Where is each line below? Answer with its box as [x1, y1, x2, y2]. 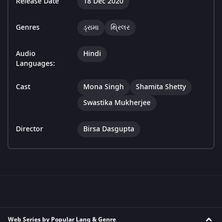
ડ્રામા [83, 22, 99, 33]
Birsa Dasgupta [83, 124, 134, 135]
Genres [16, 22, 40, 33]
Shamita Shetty [136, 82, 186, 93]
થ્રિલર [111, 22, 130, 33]
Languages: [16, 58, 55, 69]
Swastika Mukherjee [83, 98, 151, 109]
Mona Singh [83, 82, 124, 93]
